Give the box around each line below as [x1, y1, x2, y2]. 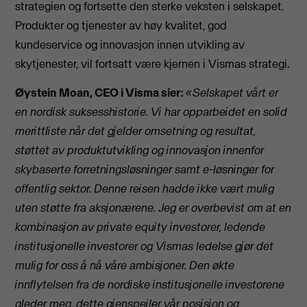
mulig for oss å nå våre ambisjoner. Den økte [15, 257, 235, 273]
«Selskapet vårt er [186, 84, 279, 100]
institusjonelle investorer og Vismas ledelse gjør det [15, 238, 274, 254]
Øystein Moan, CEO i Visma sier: [15, 84, 186, 100]
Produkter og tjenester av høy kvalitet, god [15, 17, 228, 33]
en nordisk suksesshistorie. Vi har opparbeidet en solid [15, 103, 288, 119]
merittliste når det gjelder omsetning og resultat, [15, 123, 256, 138]
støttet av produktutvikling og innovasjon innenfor [15, 142, 265, 158]
